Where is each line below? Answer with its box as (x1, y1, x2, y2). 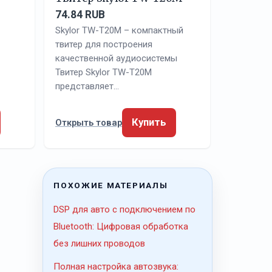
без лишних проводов (53, 238, 146, 250)
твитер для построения (55, 38, 152, 50)
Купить (132, 116, 166, 128)
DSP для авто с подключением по (53, 204, 196, 216)
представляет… (55, 80, 119, 92)
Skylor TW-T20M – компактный (55, 24, 183, 36)
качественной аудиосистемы (55, 52, 177, 64)
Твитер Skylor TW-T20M (55, 66, 152, 78)
